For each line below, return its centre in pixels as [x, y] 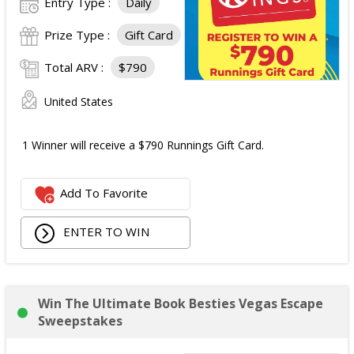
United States [79, 102]
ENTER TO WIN [105, 232]
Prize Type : [79, 35]
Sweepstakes [80, 321]
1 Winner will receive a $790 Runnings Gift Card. [143, 145]
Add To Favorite [104, 193]
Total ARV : [75, 68]
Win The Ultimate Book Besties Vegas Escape [181, 304]
